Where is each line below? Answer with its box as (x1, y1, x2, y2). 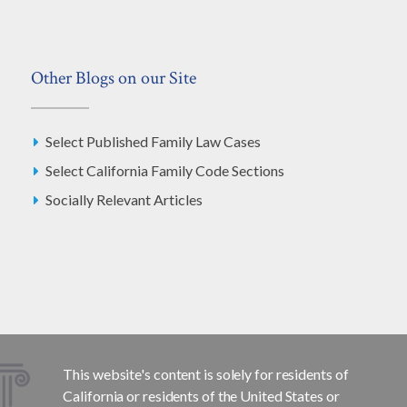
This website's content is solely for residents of (63, 365, 349, 383)
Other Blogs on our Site (31, 66, 196, 91)
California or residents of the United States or (63, 387, 340, 405)
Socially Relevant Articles (45, 191, 203, 209)
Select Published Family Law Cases (45, 133, 261, 151)
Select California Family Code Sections (45, 162, 284, 180)
